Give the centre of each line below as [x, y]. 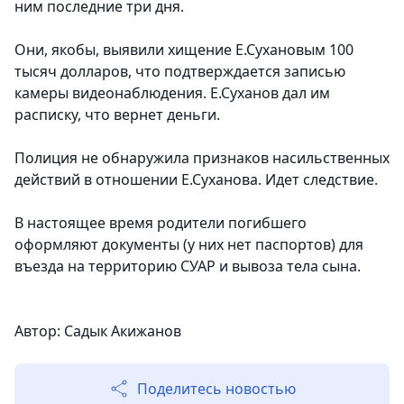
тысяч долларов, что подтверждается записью [180, 72]
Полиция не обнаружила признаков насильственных [202, 158]
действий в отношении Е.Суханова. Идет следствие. [196, 180]
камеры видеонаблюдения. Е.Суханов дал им [172, 93]
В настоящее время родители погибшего [161, 223]
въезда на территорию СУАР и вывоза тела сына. [188, 266]
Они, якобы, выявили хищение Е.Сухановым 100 [184, 50]
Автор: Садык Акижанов [98, 331]
